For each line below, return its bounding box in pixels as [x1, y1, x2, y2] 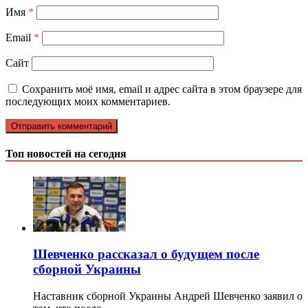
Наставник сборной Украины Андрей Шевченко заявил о [33, 290, 302, 302]
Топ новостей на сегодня [5, 148, 126, 160]
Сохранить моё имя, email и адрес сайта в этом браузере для [22, 83, 302, 96]
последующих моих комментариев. [5, 96, 170, 108]
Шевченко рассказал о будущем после [33, 247, 259, 262]
